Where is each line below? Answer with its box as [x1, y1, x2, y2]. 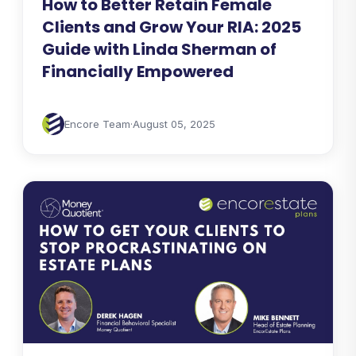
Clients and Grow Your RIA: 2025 [42, 15, 301, 38]
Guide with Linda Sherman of [42, 37, 277, 60]
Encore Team [64, 117, 130, 130]
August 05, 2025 [133, 117, 215, 130]
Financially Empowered [42, 60, 234, 83]
